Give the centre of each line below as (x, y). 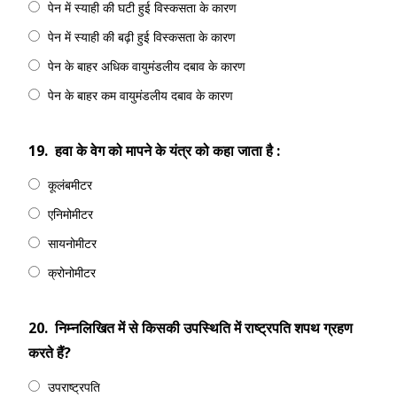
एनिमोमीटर (70, 214)
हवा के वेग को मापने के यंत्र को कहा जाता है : (167, 151)
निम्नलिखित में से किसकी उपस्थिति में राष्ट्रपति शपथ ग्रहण (204, 328)
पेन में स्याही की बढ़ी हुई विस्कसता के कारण (142, 37)
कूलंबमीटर (70, 185)
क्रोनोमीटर (72, 272)
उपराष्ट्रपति (74, 387)
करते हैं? (50, 353)
